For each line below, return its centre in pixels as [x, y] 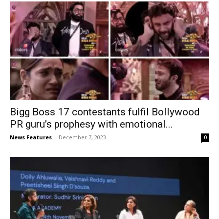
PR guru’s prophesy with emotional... [91, 124]
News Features [31, 137]
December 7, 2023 [82, 137]
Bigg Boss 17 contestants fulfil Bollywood [105, 112]
